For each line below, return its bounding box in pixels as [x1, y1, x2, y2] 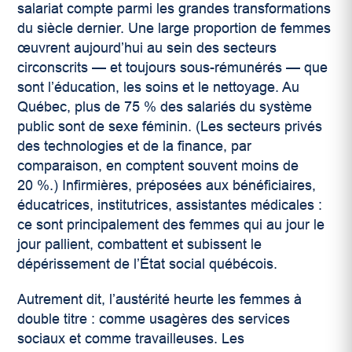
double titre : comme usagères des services [17, 311, 291, 328]
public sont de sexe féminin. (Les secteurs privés [17, 119, 323, 135]
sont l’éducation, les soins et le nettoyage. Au [17, 79, 300, 96]
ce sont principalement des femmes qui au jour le [17, 217, 325, 233]
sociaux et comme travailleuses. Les [17, 331, 245, 347]
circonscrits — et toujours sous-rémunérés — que [17, 60, 328, 76]
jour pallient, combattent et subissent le [17, 236, 262, 253]
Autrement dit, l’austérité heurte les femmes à [17, 291, 302, 308]
